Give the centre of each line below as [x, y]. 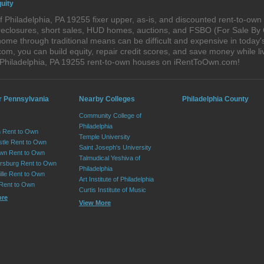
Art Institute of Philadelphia [116, 179]
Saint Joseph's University [115, 147]
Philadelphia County [215, 99]
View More [95, 203]
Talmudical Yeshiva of [110, 158]
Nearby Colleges [107, 99]
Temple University [105, 137]
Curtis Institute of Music [113, 190]
